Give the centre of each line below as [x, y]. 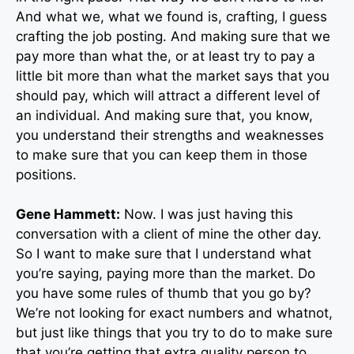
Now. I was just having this [207, 215]
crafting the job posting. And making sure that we [173, 36]
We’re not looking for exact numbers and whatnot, [174, 313]
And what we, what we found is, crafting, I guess [171, 16]
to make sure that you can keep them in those [162, 154]
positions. [46, 174]
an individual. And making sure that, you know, [164, 115]
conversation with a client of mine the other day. [169, 234]
